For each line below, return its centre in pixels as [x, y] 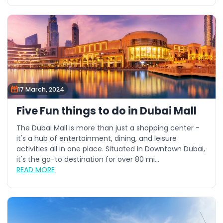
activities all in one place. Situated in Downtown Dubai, [111, 149]
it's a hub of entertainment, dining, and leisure [96, 138]
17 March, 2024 [41, 89]
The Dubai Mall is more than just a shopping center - [108, 128]
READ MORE [35, 170]
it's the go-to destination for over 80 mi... [88, 159]
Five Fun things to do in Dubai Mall [106, 111]
